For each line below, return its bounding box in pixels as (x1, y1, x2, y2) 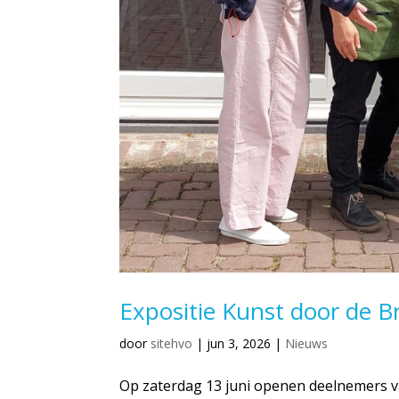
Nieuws (285, 334, 329, 352)
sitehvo (151, 334, 193, 352)
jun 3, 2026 (207, 334, 272, 352)
